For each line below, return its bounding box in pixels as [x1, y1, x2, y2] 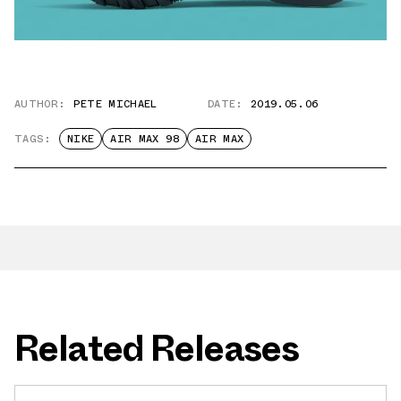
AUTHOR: [14, 95, 66, 112]
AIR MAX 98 [110, 130, 179, 147]
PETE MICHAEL [73, 95, 158, 112]
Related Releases [14, 322, 299, 374]
